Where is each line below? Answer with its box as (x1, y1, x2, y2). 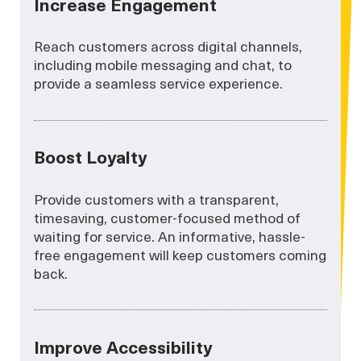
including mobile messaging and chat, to (34, 55, 293, 75)
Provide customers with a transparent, (34, 189, 280, 209)
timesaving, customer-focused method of (34, 207, 301, 227)
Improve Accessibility (34, 334, 213, 359)
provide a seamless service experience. (34, 73, 284, 93)
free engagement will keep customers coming (34, 244, 327, 264)
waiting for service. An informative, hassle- (34, 226, 306, 246)
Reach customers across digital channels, (34, 36, 303, 56)
